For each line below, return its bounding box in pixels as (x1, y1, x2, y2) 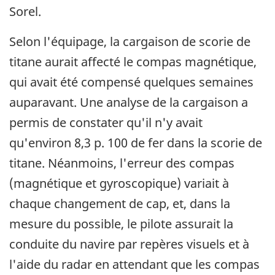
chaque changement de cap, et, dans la (9, 195, 230, 212)
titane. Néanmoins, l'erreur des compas (9, 154, 234, 171)
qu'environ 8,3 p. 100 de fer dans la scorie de (9, 134, 262, 151)
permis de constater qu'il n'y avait (9, 114, 203, 131)
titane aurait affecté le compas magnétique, (9, 53, 257, 70)
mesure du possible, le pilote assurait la (9, 215, 233, 232)
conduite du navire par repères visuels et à (9, 235, 249, 252)
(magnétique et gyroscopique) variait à (9, 174, 229, 192)
